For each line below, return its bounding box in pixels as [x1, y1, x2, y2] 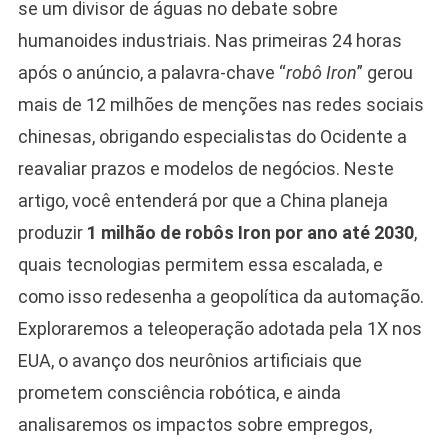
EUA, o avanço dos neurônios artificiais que [17, 349, 362, 371]
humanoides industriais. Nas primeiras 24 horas [17, 29, 402, 51]
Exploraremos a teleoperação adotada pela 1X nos [17, 317, 422, 339]
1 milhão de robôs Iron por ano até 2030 [86, 221, 414, 243]
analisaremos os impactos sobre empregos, [17, 413, 372, 435]
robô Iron [285, 61, 357, 83]
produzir [17, 221, 87, 243]
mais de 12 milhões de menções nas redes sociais [17, 93, 424, 115]
